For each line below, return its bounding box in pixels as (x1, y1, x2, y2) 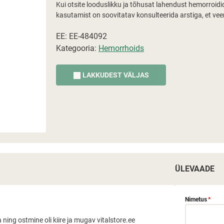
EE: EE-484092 (56, 31, 107, 41)
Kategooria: (56, 43, 98, 53)
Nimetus (185, 196, 207, 203)
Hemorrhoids (98, 43, 144, 53)
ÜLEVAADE (175, 164, 215, 173)
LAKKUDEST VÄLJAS (82, 71, 149, 79)
